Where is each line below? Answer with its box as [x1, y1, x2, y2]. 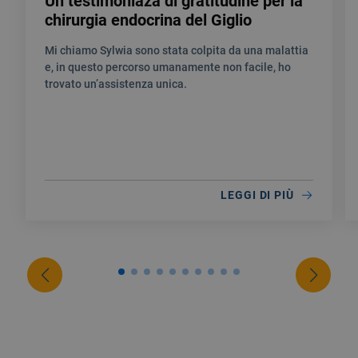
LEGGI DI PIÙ [221, 189, 294, 201]
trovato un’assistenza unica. [45, 78, 187, 90]
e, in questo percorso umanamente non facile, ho [45, 61, 291, 74]
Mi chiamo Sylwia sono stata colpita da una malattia [45, 44, 308, 57]
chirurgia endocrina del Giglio [45, 10, 252, 30]
